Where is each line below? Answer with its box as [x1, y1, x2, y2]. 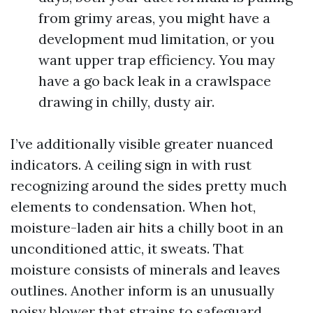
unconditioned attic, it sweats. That [10, 240, 244, 257]
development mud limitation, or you [38, 30, 275, 48]
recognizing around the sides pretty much [10, 177, 287, 194]
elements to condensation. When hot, [10, 198, 256, 215]
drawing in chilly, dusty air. [38, 93, 214, 110]
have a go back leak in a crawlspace [38, 72, 271, 89]
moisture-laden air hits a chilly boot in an [10, 219, 284, 236]
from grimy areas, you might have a [38, 9, 270, 27]
